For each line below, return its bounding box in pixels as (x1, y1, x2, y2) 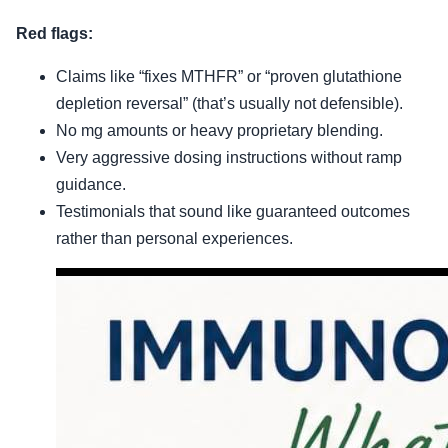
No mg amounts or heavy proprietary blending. (56, 122, 383, 140)
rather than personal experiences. (56, 230, 293, 248)
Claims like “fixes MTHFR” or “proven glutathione (56, 68, 402, 86)
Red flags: (16, 25, 93, 43)
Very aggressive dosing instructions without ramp (56, 149, 402, 167)
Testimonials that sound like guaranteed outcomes (56, 203, 410, 221)
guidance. (56, 176, 126, 194)
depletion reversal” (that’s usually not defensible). (56, 95, 403, 113)
